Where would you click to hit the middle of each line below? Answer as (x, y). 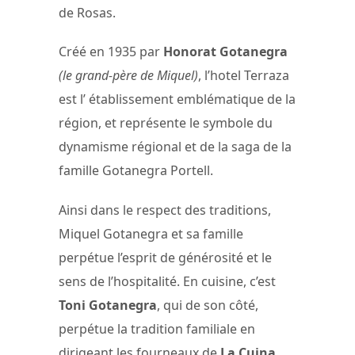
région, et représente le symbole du (166, 123)
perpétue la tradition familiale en (157, 328)
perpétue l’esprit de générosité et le (165, 257)
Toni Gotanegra (108, 305)
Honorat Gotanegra (225, 52)
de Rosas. (87, 13)
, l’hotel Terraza (244, 76)
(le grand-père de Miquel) (128, 76)
